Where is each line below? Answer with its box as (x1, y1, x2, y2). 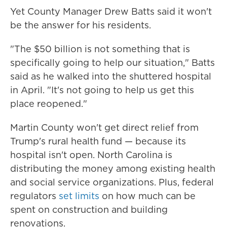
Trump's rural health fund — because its (10, 135, 186, 148)
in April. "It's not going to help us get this (10, 84, 194, 97)
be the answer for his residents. (10, 19, 151, 32)
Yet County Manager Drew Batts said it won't (10, 5, 212, 18)
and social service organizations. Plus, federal (10, 176, 214, 189)
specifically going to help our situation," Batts (10, 56, 215, 69)
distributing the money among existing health (10, 162, 215, 175)
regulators (10, 190, 56, 203)
